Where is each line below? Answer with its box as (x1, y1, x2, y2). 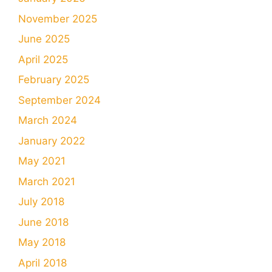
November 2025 (18, 12, 97, 25)
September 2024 (18, 93, 101, 106)
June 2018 (18, 216, 69, 228)
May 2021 (18, 155, 66, 168)
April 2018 (18, 256, 67, 269)
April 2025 (18, 53, 68, 66)
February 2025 (18, 73, 89, 86)
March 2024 (18, 114, 77, 127)
